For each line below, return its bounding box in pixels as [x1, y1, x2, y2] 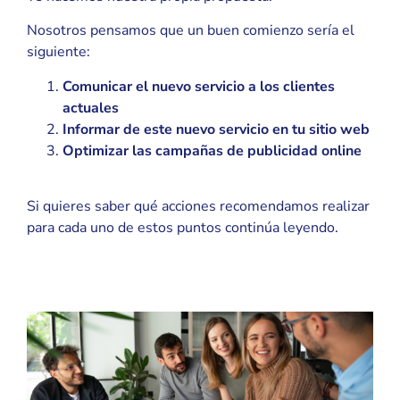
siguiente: [27, 42, 90, 62]
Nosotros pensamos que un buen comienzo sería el [27, 21, 354, 41]
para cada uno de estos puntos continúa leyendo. [27, 217, 338, 237]
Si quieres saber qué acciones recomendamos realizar [27, 196, 370, 216]
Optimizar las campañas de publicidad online [62, 140, 362, 161]
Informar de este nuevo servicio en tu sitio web [62, 119, 370, 139]
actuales [62, 97, 119, 118]
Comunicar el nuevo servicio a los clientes [62, 76, 335, 96]
